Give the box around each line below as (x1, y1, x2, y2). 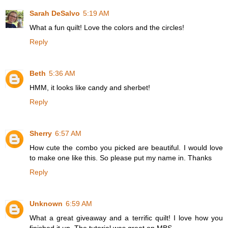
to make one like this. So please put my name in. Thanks (30, 154, 212, 162)
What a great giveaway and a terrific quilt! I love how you (30, 214, 223, 222)
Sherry (30, 129, 52, 138)
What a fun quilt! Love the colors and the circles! (30, 23, 184, 32)
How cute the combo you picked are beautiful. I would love (30, 144, 223, 152)
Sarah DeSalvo (30, 9, 80, 18)
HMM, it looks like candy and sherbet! (30, 83, 150, 92)
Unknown (30, 199, 63, 208)
